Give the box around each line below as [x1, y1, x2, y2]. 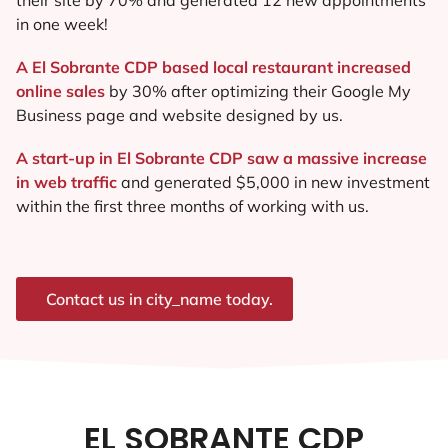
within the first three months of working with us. [16, 196, 369, 217]
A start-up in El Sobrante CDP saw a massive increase [16, 148, 427, 169]
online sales [16, 80, 105, 101]
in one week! [16, 13, 112, 34]
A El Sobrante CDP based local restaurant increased [16, 56, 411, 77]
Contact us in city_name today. [46, 289, 273, 310]
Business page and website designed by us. [16, 104, 343, 125]
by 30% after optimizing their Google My [105, 80, 411, 101]
